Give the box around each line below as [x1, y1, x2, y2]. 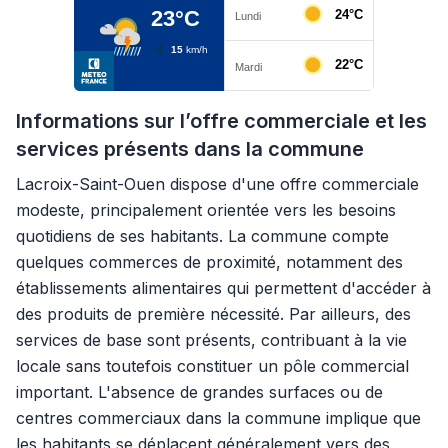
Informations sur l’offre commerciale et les [16, 109, 427, 133]
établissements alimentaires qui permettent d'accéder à [16, 278, 431, 298]
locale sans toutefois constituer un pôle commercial [16, 356, 409, 376]
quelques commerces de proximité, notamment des [16, 252, 403, 272]
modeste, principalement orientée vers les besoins [16, 200, 396, 220]
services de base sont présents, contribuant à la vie [16, 330, 407, 350]
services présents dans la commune [16, 137, 364, 161]
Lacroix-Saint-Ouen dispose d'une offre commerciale [16, 174, 419, 194]
